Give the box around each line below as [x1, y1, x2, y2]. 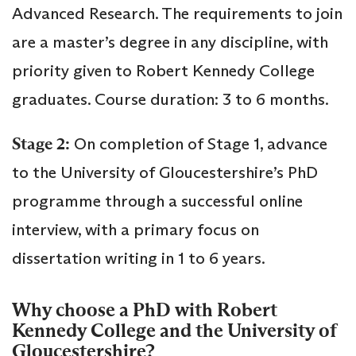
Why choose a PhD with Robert [12, 298, 277, 322]
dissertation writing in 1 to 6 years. [12, 247, 269, 269]
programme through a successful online [12, 190, 303, 211]
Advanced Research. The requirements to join [12, 2, 342, 24]
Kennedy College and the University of [12, 319, 338, 342]
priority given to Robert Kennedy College [12, 60, 315, 81]
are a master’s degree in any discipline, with [12, 31, 328, 52]
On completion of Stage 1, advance [70, 133, 327, 154]
